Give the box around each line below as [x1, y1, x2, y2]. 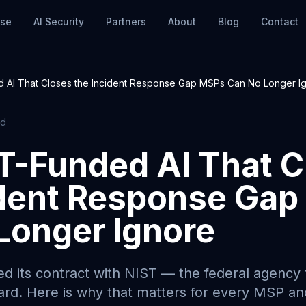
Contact [261, 16, 299, 27]
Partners [106, 16, 147, 27]
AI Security [33, 16, 85, 27]
